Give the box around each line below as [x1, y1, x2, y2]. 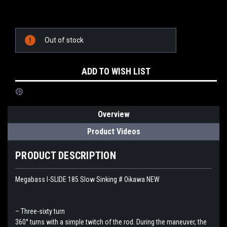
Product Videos [87, 126, 140, 136]
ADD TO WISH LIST [82, 65, 150, 77]
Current [15, 28, 39, 37]
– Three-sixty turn [15, 207, 65, 215]
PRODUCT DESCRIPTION [15, 149, 116, 162]
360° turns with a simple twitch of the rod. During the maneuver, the [15, 217, 207, 226]
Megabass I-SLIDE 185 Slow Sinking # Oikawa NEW [15, 175, 160, 183]
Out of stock [45, 35, 84, 44]
